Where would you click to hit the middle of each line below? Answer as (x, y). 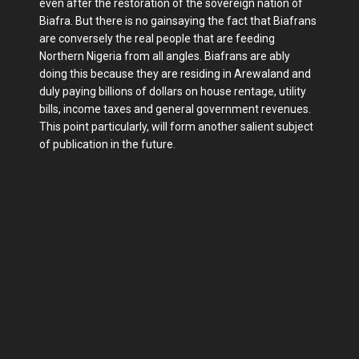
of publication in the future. (107, 145)
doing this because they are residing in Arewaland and (175, 74)
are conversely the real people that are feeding (157, 39)
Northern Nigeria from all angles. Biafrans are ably (165, 56)
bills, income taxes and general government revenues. (175, 109)
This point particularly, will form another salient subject (176, 127)
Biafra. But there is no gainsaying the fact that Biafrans (178, 21)
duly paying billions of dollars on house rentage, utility (173, 92)
